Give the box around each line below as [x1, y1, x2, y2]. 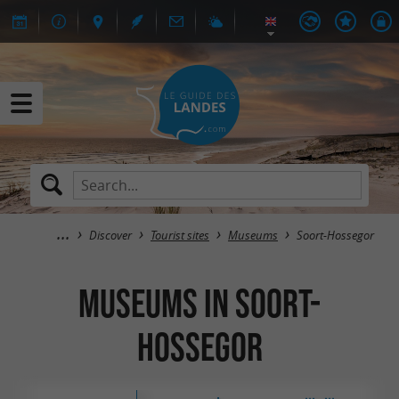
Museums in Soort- [78, 281, 321, 325]
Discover [89, 228, 132, 243]
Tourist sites [151, 228, 209, 243]
